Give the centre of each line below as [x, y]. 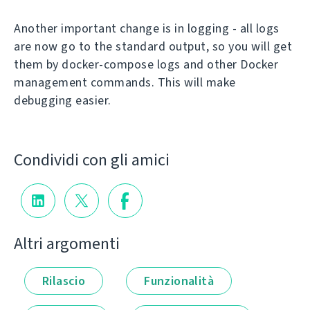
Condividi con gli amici [92, 160]
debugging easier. [63, 101]
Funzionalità [179, 281]
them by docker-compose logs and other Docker [146, 65]
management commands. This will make [125, 83]
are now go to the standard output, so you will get [153, 47]
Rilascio [64, 281]
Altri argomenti [67, 243]
